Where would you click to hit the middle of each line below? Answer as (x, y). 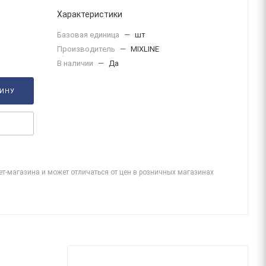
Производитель (87, 49)
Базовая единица (89, 35)
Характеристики (90, 14)
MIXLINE (145, 49)
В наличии (76, 63)
